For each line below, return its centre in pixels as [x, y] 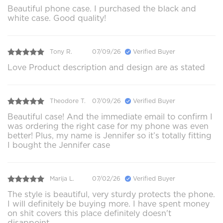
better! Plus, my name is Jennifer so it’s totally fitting [110, 135]
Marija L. [62, 179]
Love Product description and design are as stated [106, 67]
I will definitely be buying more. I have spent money [109, 204]
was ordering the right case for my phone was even [108, 126]
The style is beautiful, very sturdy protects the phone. [111, 194]
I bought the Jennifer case [59, 145]
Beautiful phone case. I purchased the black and [102, 8]
